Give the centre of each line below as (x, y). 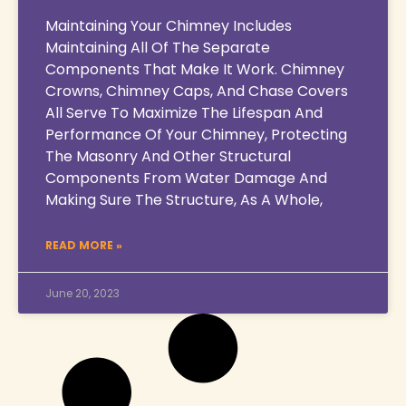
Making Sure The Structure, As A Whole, (184, 199)
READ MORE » (84, 245)
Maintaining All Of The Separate (158, 47)
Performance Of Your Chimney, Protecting (196, 134)
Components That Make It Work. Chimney (195, 69)
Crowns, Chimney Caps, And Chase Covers (197, 91)
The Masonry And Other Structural (168, 156)
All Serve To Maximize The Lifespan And (184, 112)
